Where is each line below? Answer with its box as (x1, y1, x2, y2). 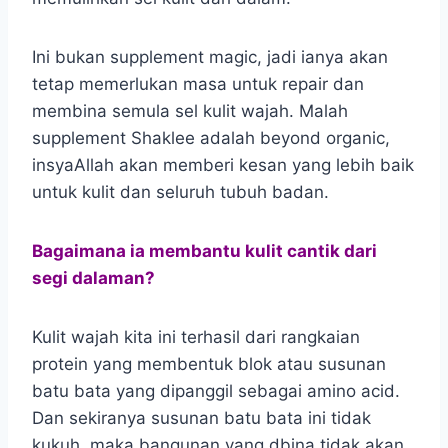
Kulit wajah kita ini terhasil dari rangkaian (32, 326, 360, 347)
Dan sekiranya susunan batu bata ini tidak (32, 407, 371, 428)
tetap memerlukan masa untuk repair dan (32, 73, 364, 94)
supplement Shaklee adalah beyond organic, (32, 127, 390, 148)
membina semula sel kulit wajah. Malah (32, 100, 348, 121)
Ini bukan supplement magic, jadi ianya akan (32, 46, 388, 67)
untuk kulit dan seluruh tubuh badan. (32, 181, 329, 202)
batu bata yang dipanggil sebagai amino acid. (32, 380, 400, 401)
